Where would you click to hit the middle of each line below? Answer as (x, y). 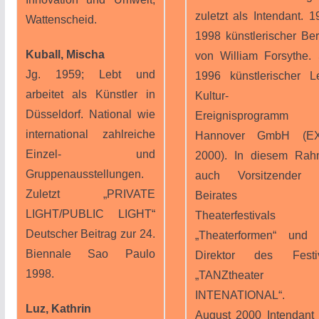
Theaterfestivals (235, 215)
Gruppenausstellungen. (84, 174)
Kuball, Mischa (65, 54)
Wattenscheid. (61, 20)
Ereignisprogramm (241, 116)
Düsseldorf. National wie (90, 114)
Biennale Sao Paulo (90, 254)
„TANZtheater (229, 275)
